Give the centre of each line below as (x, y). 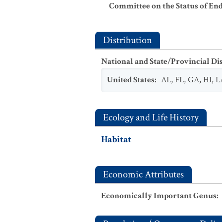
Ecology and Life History (151, 117)
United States (131, 80)
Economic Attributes (143, 174)
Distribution (128, 40)
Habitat (116, 139)
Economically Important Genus (159, 196)
